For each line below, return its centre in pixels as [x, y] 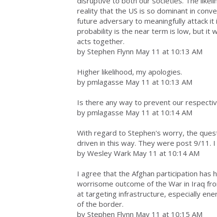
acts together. [101, 41]
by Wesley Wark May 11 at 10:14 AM [138, 153]
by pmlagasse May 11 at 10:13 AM [135, 82]
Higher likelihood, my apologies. [130, 72]
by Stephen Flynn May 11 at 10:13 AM [140, 51]
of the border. [100, 204]
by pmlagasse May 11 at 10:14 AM [135, 112]
